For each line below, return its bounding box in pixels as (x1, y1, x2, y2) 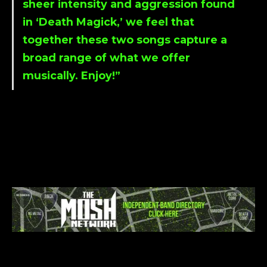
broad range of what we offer (23, 51, 190, 64)
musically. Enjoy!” (23, 69, 120, 82)
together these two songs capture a (23, 33, 227, 46)
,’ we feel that (117, 15, 194, 29)
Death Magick (39, 15, 117, 29)
